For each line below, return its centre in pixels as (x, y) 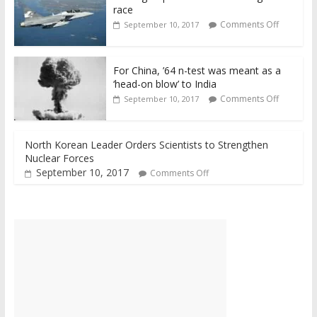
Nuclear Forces (59, 158)
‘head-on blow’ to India (165, 84)
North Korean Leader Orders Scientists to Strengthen (146, 145)
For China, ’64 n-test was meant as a (197, 70)
